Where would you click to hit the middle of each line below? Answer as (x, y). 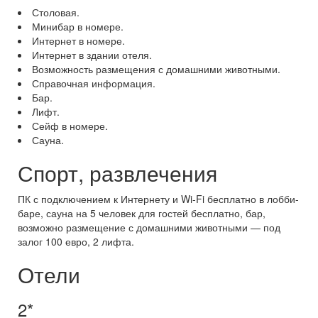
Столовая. (56, 12)
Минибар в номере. (78, 26)
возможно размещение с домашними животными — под (149, 227)
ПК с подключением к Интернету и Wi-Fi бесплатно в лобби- (158, 199)
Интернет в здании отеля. (92, 55)
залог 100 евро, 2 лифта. (76, 241)
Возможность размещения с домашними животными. (156, 69)
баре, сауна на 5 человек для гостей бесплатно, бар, (142, 213)
